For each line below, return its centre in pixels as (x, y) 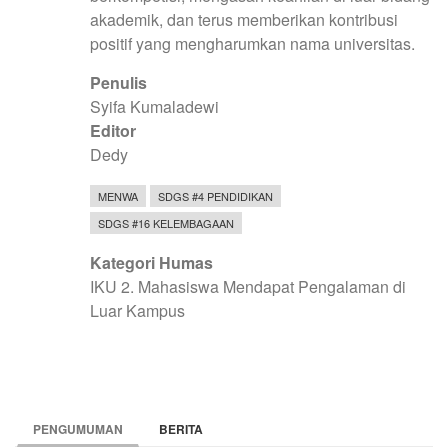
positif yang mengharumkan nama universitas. (252, 43)
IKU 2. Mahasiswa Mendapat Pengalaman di (248, 286)
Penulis (118, 82)
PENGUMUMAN (78, 428)
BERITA (181, 428)
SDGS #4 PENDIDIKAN (215, 195)
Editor (113, 130)
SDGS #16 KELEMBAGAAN (166, 222)
